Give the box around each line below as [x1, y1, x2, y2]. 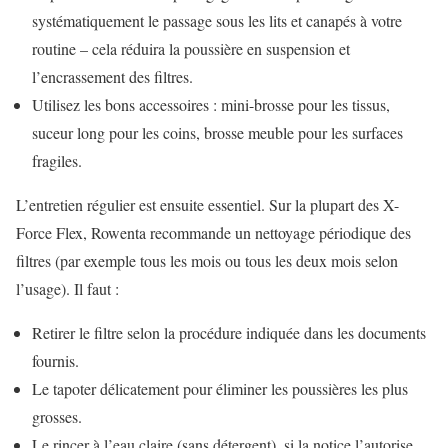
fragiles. [32, 149, 82, 171]
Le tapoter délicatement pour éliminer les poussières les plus [32, 377, 408, 399]
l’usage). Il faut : [16, 277, 119, 299]
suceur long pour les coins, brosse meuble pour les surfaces [32, 121, 403, 143]
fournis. [32, 349, 79, 371]
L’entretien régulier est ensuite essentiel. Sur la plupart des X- [16, 193, 399, 215]
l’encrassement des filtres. [32, 65, 193, 87]
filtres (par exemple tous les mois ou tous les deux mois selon [16, 249, 398, 271]
